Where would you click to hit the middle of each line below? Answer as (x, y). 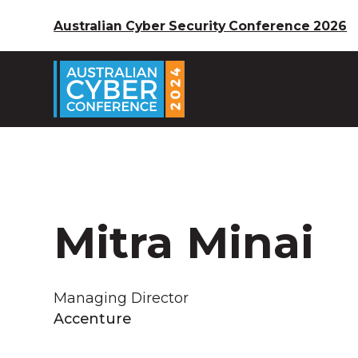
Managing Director (121, 297)
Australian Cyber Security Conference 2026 (201, 26)
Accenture (93, 318)
